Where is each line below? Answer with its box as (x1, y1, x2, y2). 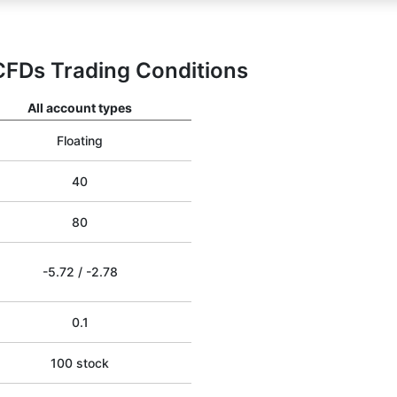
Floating (57, 133, 103, 148)
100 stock (51, 355, 109, 370)
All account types (27, 100, 132, 115)
